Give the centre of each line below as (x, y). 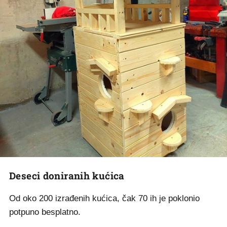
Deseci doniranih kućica (67, 176)
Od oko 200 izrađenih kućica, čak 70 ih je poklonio (104, 198)
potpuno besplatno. (45, 212)
